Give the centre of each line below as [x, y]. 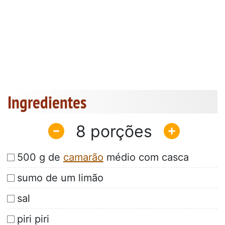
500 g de [40, 157]
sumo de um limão [60, 178]
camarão [83, 157]
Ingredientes [47, 102]
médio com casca [146, 157]
